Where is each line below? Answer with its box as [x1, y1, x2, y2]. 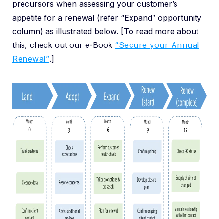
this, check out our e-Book [12, 40, 115, 50]
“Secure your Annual [115, 40, 199, 50]
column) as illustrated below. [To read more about [12, 26, 198, 36]
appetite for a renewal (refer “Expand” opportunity [12, 13, 201, 22]
